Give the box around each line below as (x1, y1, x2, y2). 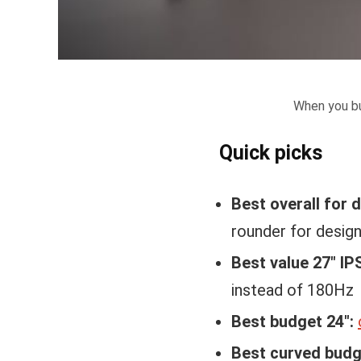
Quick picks (219, 141, 322, 164)
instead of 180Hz (231, 280, 354, 300)
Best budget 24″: (231, 312, 354, 331)
